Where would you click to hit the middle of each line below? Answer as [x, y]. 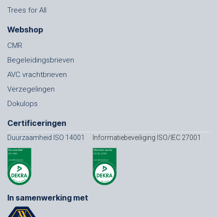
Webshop [25, 29]
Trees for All [27, 10]
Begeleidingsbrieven [41, 60]
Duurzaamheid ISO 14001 [47, 137]
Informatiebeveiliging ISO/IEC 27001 [147, 137]
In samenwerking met [48, 197]
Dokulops [23, 103]
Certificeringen [37, 123]
